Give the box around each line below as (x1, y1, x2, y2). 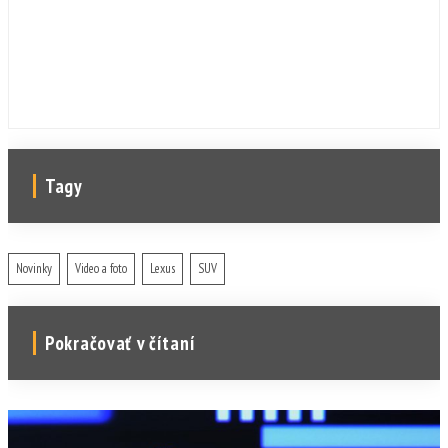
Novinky (16, 259, 52, 277)
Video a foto (75, 259, 127, 277)
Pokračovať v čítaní (45, 330, 196, 355)
